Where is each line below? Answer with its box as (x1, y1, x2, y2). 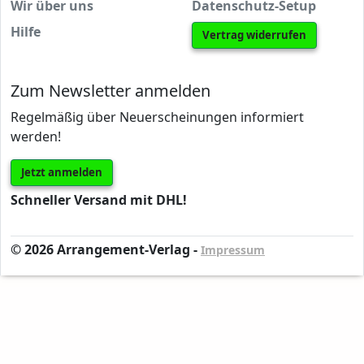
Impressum (201, 242, 265, 258)
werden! (11, 128, 61, 146)
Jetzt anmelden (21, 165, 102, 180)
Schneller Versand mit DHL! (11, 191, 187, 210)
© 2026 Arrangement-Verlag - (11, 240, 201, 259)
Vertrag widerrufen (202, 28, 306, 43)
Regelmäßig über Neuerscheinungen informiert (11, 108, 304, 127)
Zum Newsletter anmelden (11, 80, 210, 102)
